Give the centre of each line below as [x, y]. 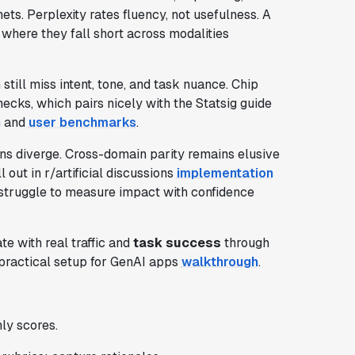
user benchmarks [82, 122]
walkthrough [219, 261]
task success [177, 242]
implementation [225, 173]
